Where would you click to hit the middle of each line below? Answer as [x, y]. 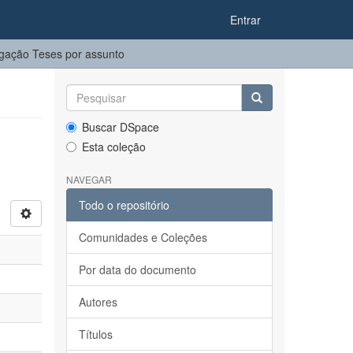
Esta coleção [113, 147]
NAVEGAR [89, 179]
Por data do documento [137, 269]
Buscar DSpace [120, 127]
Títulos [95, 334]
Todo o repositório [124, 205]
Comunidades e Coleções [143, 237]
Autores [98, 302]
